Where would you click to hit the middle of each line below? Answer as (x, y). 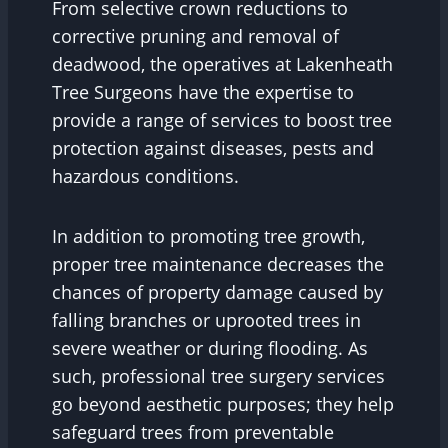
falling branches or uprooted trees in (206, 320)
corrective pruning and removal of (195, 36)
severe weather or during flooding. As (210, 348)
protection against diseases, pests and (213, 148)
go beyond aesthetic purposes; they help (223, 404)
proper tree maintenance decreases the (218, 264)
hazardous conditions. (148, 176)
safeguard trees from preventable (193, 432)
